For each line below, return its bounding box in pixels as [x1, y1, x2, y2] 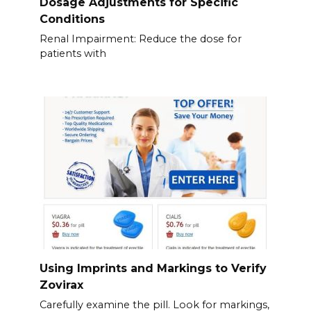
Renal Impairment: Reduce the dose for [39, 32, 242, 45]
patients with [39, 47, 106, 60]
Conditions [39, 12, 105, 26]
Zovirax [39, 278, 83, 292]
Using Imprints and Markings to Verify [39, 262, 267, 276]
